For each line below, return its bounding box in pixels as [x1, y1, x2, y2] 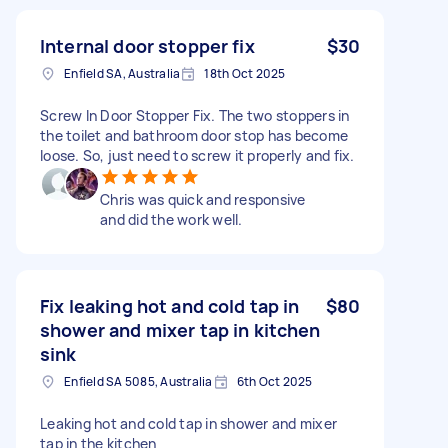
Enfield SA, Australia [64, 64, 181, 82]
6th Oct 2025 [236, 372, 313, 390]
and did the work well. [100, 209, 243, 229]
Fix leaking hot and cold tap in [40, 293, 300, 318]
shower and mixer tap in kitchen [40, 317, 321, 342]
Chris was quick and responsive [100, 189, 306, 209]
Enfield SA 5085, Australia [64, 372, 213, 390]
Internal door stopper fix [40, 33, 255, 58]
